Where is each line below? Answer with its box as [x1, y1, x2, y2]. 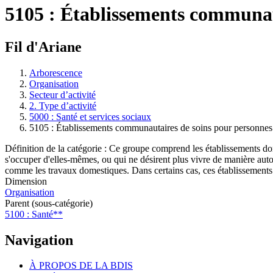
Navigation [5, 232, 73, 248]
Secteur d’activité [29, 89, 96, 100]
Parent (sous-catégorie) [5, 197, 93, 208]
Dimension [5, 175, 47, 186]
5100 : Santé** [5, 208, 63, 219]
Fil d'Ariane [5, 38, 82, 55]
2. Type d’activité [29, 100, 96, 111]
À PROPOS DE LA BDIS [29, 260, 133, 271]
